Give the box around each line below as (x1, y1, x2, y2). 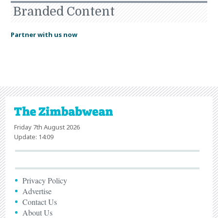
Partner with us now (10, 30, 77, 39)
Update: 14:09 (14, 132, 54, 141)
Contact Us (22, 196, 57, 207)
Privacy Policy (22, 175, 68, 185)
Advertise (22, 185, 52, 196)
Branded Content (13, 4, 115, 18)
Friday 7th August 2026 (14, 122, 80, 131)
